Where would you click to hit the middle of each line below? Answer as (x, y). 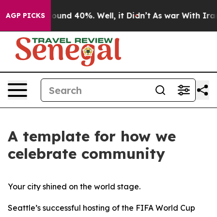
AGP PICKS (25, 15)
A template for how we (92, 136)
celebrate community (86, 154)
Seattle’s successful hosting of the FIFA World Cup (101, 208)
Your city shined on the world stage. (74, 186)
